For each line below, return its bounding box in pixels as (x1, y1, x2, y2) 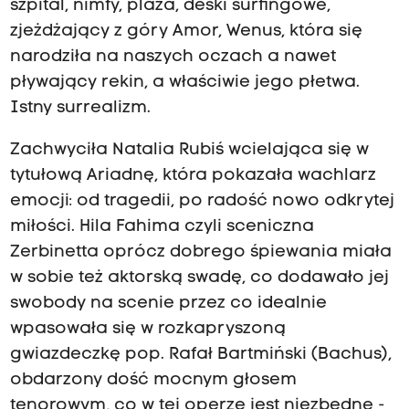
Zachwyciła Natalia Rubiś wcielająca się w (9, 142, 369, 160)
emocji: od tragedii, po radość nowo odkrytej (9, 193, 394, 211)
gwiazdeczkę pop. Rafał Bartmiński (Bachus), (9, 346, 392, 364)
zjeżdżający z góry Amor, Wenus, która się (9, 23, 362, 41)
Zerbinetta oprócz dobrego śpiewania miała (9, 244, 392, 262)
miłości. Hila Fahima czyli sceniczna (9, 218, 314, 236)
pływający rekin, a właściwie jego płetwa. (9, 74, 360, 92)
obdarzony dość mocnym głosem (9, 372, 297, 390)
